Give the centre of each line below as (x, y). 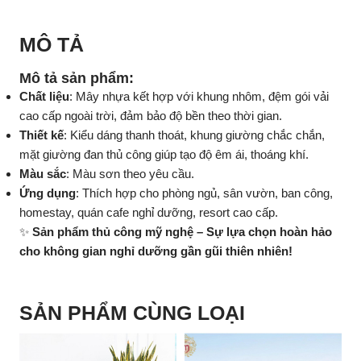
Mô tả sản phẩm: (77, 78)
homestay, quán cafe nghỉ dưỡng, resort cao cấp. (149, 212)
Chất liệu (44, 96)
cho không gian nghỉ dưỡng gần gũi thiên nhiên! (156, 251)
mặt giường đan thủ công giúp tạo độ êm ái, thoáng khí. (164, 154)
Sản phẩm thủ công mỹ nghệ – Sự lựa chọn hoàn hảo (182, 232)
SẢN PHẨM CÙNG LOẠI (132, 313)
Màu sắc (43, 174)
